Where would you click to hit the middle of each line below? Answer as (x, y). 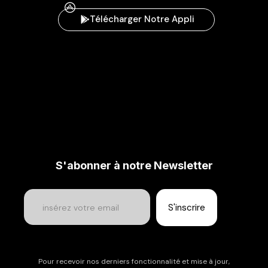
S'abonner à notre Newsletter (134, 166)
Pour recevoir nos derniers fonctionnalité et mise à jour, (134, 262)
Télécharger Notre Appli (142, 19)
